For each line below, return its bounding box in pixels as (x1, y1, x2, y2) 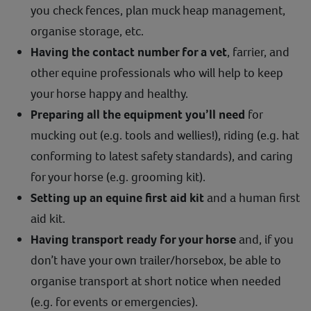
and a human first (204, 189, 300, 206)
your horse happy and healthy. (31, 85, 188, 102)
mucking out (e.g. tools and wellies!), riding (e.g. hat (31, 126, 299, 144)
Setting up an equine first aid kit (31, 189, 204, 206)
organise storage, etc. (31, 22, 144, 40)
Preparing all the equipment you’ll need (31, 106, 245, 123)
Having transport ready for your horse (31, 230, 236, 248)
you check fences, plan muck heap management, (31, 1, 285, 19)
